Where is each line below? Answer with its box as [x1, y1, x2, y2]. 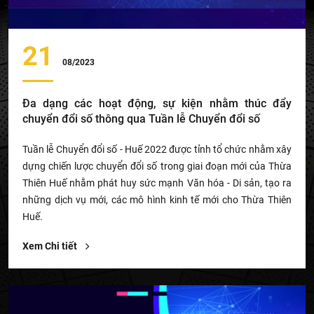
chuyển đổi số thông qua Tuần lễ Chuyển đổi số [22, 112, 260, 126]
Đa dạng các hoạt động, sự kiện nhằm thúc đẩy [22, 97, 292, 111]
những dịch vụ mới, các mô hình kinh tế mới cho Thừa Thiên [22, 194, 292, 206]
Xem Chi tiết [22, 240, 79, 252]
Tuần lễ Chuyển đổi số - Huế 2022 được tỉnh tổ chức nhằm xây [22, 144, 292, 156]
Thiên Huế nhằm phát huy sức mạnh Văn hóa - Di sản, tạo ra [22, 177, 292, 189]
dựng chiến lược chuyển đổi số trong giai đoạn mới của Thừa [22, 161, 292, 172]
